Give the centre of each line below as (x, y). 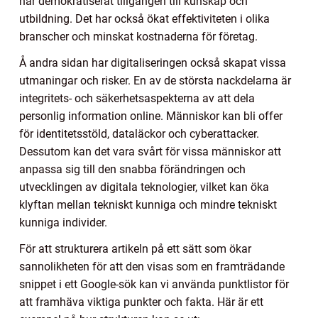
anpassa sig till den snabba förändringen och (132, 169)
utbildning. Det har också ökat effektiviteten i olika (144, 18)
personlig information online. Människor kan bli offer (151, 116)
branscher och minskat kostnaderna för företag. (138, 36)
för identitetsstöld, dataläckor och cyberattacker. (139, 133)
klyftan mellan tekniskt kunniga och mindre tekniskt (148, 204)
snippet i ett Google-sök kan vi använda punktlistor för (154, 284)
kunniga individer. (63, 222)
